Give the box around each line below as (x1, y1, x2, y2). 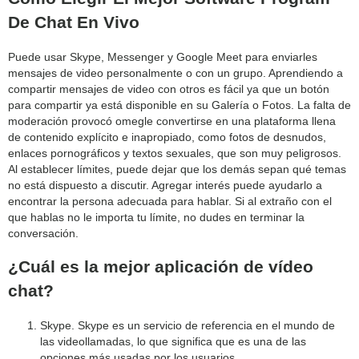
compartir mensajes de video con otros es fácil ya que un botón (8, 82, 329, 95)
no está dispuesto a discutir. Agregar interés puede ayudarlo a (8, 178, 322, 192)
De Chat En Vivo (8, 13, 139, 32)
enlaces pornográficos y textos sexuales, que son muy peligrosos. (8, 146, 341, 159)
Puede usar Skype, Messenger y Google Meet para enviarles (8, 50, 317, 63)
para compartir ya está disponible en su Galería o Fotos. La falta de (8, 98, 351, 111)
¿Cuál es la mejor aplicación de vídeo (8, 257, 313, 276)
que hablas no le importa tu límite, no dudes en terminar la (8, 210, 305, 224)
